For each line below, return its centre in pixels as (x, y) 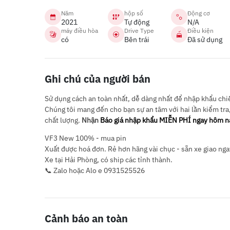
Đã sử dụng (205, 40)
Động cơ (198, 13)
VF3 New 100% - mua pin (85, 138)
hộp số (133, 13)
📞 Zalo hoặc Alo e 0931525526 (95, 170)
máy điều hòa (80, 31)
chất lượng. (63, 120)
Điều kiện (200, 31)
